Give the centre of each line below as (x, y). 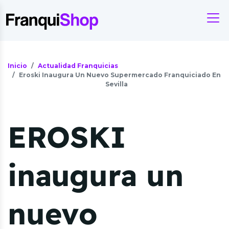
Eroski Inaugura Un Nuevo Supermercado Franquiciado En (120, 75)
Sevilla (117, 84)
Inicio (17, 66)
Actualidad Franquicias (78, 66)
